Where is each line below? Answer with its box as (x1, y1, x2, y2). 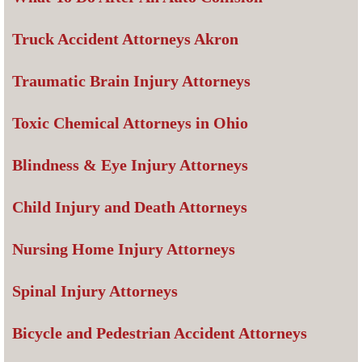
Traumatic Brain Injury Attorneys (12, 72, 250, 90)
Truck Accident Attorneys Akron (12, 30, 238, 48)
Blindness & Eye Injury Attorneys (12, 156, 248, 175)
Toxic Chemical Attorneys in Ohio (12, 114, 248, 133)
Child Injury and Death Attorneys (12, 198, 247, 217)
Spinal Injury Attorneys (12, 282, 178, 301)
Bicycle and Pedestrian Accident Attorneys (12, 324, 307, 343)
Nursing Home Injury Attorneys (12, 240, 235, 259)
